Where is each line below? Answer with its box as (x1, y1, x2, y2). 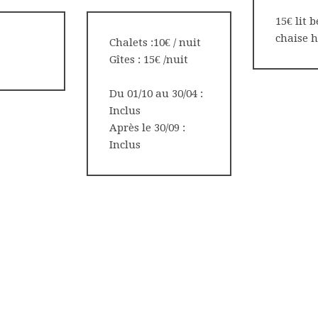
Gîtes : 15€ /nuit (109, 53, 188, 66)
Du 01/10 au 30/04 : (109, 87, 203, 100)
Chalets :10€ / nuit (109, 36, 201, 49)
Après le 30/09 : (109, 121, 185, 134)
